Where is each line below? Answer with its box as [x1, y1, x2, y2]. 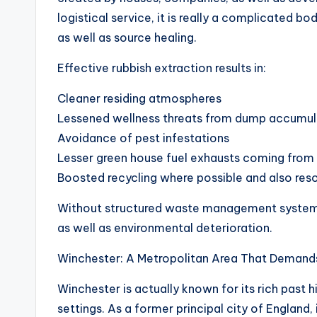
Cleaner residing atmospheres [57, 91, 221, 105]
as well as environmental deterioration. [57, 221, 272, 235]
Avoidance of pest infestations [57, 131, 229, 145]
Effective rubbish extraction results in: [57, 61, 266, 75]
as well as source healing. [57, 30, 197, 45]
